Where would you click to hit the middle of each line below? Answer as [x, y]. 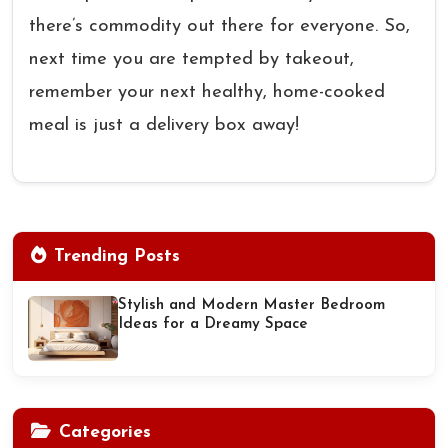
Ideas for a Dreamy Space [213, 325]
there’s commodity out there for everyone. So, [219, 27]
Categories [105, 433]
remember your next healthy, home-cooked [207, 93]
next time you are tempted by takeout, [191, 60]
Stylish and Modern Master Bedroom [251, 306]
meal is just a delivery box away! [164, 126]
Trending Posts [117, 257]
